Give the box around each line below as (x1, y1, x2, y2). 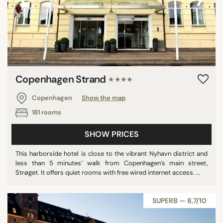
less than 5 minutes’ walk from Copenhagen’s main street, (15, 158, 208, 167)
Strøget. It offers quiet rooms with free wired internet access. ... (15, 168, 201, 177)
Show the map (82, 93, 125, 102)
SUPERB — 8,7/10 (152, 196, 207, 205)
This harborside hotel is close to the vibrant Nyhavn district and (15, 149, 208, 158)
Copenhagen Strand (15, 72, 109, 86)
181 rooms (30, 108, 61, 116)
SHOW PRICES (84, 128, 139, 139)
